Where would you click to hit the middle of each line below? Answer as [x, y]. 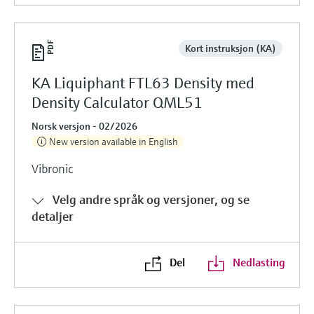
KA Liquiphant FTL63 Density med [143, 83]
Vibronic [52, 168]
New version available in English [114, 141]
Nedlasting [259, 262]
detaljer [53, 216]
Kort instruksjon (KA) [230, 48]
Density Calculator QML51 [117, 102]
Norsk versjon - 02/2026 [84, 126]
